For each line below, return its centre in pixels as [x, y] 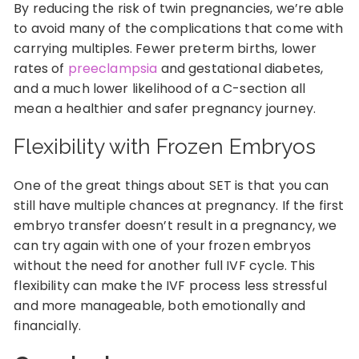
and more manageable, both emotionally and [160, 305]
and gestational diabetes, [242, 68]
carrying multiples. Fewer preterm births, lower [165, 48]
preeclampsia [114, 68]
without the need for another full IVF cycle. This [165, 265]
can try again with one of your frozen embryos [162, 245]
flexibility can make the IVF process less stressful [170, 285]
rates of [41, 68]
